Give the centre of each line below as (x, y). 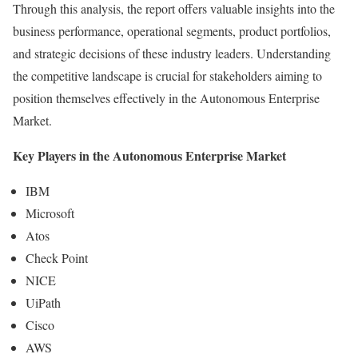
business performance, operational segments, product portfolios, (172, 30)
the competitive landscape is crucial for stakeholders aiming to (167, 75)
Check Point (57, 257)
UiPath (43, 302)
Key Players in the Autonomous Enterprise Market (149, 155)
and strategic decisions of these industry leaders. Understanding (172, 53)
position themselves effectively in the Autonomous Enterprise (166, 97)
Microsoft (50, 213)
